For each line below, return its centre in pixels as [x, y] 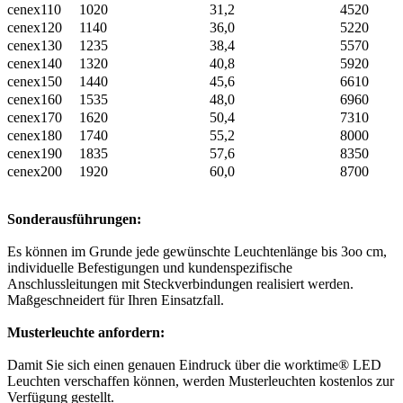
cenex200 [35, 172]
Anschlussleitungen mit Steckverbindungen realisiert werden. [180, 284]
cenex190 [35, 154]
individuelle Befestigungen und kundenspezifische [150, 268]
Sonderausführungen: [74, 219]
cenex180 [35, 136]
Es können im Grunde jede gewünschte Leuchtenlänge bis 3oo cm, [197, 252]
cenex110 [34, 10]
